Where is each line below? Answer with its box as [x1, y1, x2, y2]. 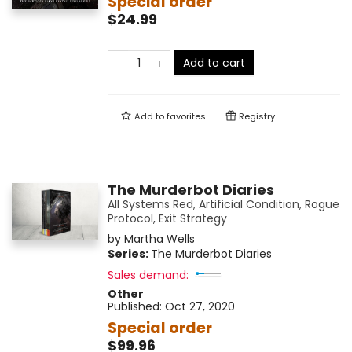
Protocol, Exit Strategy [107, 211, 227, 227]
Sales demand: [107, 267, 189, 284]
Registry [236, 110, 275, 123]
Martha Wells [123, 231, 195, 247]
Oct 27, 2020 [164, 299, 235, 315]
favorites [166, 110, 206, 123]
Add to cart [182, 55, 245, 71]
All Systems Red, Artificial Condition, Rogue [107, 196, 339, 213]
